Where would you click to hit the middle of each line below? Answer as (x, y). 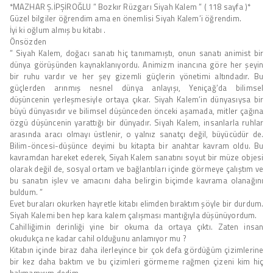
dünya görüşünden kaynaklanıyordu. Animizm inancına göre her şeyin (136, 64)
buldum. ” (26, 192)
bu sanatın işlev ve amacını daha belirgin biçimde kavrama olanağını (136, 180)
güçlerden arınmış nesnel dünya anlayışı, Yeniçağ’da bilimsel (136, 87)
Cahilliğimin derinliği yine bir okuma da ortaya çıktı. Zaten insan (136, 226)
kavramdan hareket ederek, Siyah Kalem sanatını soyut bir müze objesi (136, 157)
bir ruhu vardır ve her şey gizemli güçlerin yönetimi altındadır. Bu (136, 76)
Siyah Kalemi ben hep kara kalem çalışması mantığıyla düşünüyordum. (133, 215)
